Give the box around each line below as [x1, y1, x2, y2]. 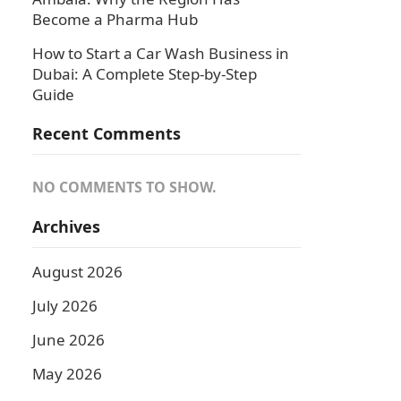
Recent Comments [32, 123, 181, 144]
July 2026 [32, 295, 98, 316]
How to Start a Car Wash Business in [32, 43, 289, 64]
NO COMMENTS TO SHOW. [32, 177, 217, 197]
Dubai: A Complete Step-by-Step [32, 64, 257, 84]
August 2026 [32, 261, 123, 282]
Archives [32, 216, 100, 237]
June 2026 [32, 329, 105, 350]
